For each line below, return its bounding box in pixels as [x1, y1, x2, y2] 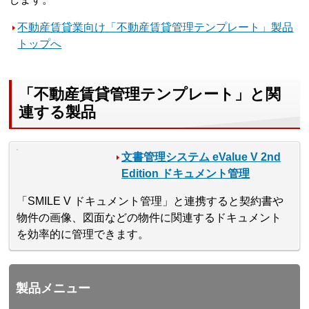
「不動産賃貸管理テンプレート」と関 [19, 85, 281, 103]
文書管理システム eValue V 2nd [121, 150, 281, 163]
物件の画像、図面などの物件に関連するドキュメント [17, 211, 282, 223]
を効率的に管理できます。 [17, 228, 150, 240]
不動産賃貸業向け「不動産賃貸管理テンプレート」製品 [17, 21, 294, 34]
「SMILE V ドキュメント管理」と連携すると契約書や [17, 195, 284, 207]
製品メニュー [16, 281, 91, 295]
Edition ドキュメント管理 [121, 167, 250, 179]
